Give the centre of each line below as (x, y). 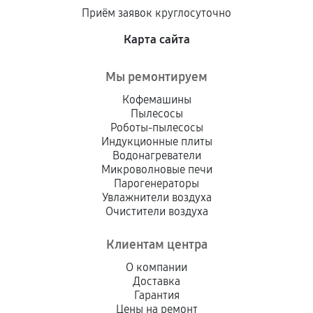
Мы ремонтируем (156, 77)
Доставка (156, 281)
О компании (156, 267)
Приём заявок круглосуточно (156, 13)
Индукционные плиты (156, 141)
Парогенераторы (156, 183)
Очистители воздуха (156, 211)
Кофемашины (156, 100)
